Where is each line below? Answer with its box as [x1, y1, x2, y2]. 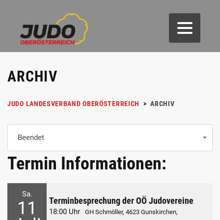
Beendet [18, 133, 44, 142]
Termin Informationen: [7, 153, 166, 174]
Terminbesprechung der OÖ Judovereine [49, 195, 193, 206]
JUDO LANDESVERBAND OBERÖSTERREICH [7, 99, 140, 108]
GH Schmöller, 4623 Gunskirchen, [85, 208, 178, 216]
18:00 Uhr [49, 207, 80, 216]
